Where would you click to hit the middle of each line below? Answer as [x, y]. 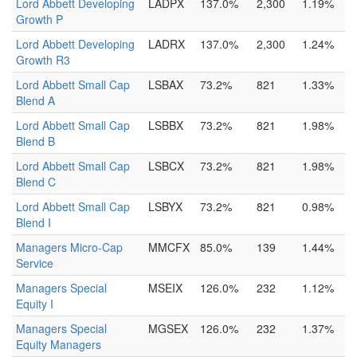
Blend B [35, 141]
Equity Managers [59, 344]
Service [35, 263]
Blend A [35, 100]
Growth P [39, 19]
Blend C [36, 182]
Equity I [35, 304]
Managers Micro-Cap [69, 247]
